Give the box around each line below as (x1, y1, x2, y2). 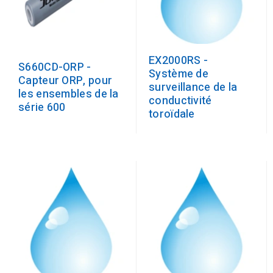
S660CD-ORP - (18, 59, 91, 76)
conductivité (149, 93, 212, 109)
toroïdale (149, 106, 195, 122)
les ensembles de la (18, 86, 119, 102)
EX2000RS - (149, 52, 208, 69)
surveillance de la (149, 79, 238, 96)
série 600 (18, 99, 66, 116)
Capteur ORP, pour (18, 73, 113, 89)
